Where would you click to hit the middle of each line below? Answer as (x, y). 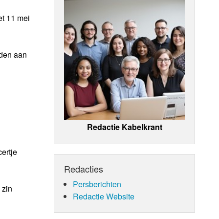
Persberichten (97, 184)
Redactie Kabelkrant (124, 127)
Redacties (84, 168)
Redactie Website (103, 196)
